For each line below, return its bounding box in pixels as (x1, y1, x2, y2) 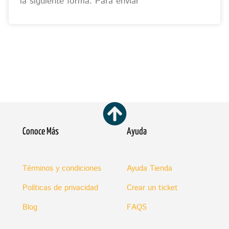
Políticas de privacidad (22, 182, 98, 193)
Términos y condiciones (22, 163, 101, 174)
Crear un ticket (127, 182, 178, 193)
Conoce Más (22, 126, 59, 136)
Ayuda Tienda (127, 163, 172, 174)
